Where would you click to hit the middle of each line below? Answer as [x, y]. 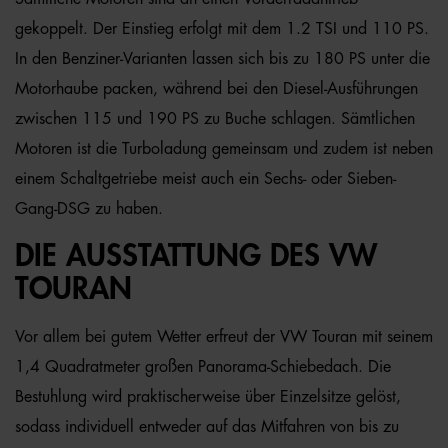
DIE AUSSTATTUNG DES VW [196, 256]
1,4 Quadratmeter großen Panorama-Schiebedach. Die [203, 367]
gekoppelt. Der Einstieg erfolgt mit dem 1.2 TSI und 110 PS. [222, 29]
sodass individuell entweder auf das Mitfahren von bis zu [207, 427]
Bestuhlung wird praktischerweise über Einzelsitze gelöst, [208, 397]
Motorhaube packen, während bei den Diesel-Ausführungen [216, 89]
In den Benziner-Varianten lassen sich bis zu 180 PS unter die [222, 59]
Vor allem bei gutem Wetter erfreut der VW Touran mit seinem [224, 337]
